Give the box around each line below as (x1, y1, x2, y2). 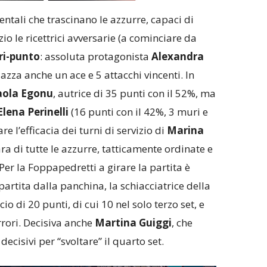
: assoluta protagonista (39, 49, 151, 64)
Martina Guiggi (94, 216, 172, 230)
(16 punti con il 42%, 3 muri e (68, 105, 208, 119)
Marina (166, 123, 204, 138)
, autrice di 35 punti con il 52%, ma (52, 86, 216, 101)
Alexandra (151, 49, 204, 64)
